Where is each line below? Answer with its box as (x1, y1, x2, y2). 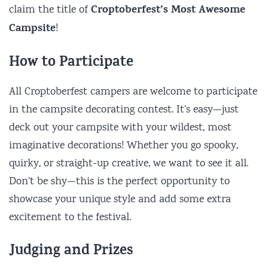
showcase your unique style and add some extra (9, 191, 231, 208)
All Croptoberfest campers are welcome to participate (9, 84, 257, 100)
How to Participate (9, 51, 133, 75)
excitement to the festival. (9, 209, 131, 226)
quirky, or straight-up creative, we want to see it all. (9, 156, 248, 172)
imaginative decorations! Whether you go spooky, (9, 138, 238, 154)
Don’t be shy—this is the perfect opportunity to (9, 173, 230, 190)
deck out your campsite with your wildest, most (9, 120, 232, 136)
